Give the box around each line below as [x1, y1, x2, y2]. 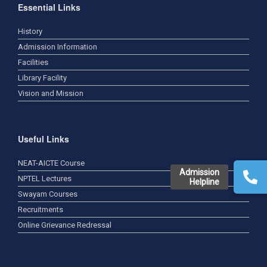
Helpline [190, 177, 219, 187]
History [18, 26, 42, 36]
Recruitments [18, 204, 63, 214]
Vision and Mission [18, 88, 83, 98]
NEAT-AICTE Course [18, 158, 85, 167]
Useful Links [18, 132, 69, 145]
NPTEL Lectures [18, 173, 72, 183]
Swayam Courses [18, 189, 77, 198]
